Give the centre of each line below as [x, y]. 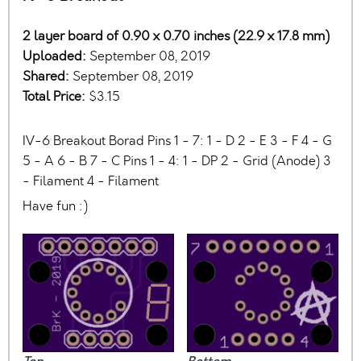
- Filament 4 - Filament [91, 181]
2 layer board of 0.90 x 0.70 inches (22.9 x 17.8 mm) [176, 36]
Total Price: [56, 97]
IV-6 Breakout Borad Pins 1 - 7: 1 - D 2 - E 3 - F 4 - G [177, 141]
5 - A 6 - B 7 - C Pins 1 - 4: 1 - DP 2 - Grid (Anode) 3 [177, 161]
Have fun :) [55, 206]
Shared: [48, 77]
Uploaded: [56, 56]
